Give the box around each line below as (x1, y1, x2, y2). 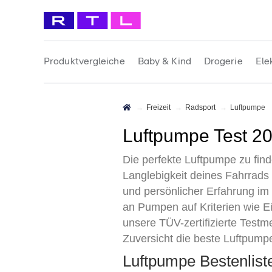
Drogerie (203, 56, 243, 66)
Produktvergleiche (44, 56, 125, 66)
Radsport (191, 103, 216, 112)
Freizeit (151, 103, 171, 112)
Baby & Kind (137, 56, 191, 66)
